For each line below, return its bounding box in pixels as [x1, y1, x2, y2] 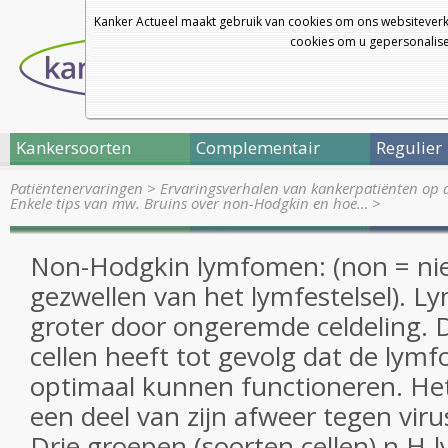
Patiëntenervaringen [10, 178, 143, 198]
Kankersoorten [16, 136, 131, 159]
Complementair [196, 136, 320, 159]
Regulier [376, 136, 442, 159]
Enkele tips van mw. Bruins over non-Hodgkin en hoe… [10, 193, 368, 213]
